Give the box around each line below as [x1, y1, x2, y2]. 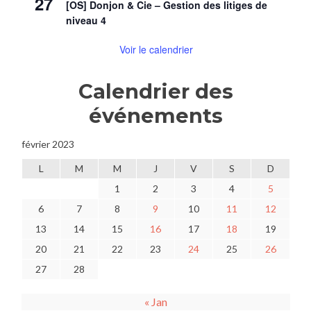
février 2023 [22, 138, 74, 150]
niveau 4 [66, 13, 106, 27]
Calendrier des [78, 79, 233, 103]
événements [89, 103, 223, 128]
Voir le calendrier [119, 42, 193, 56]
